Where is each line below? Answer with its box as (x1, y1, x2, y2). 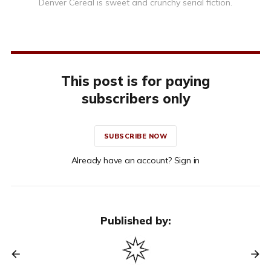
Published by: (100, 214, 171, 228)
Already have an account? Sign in (71, 155, 200, 166)
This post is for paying (61, 72, 210, 90)
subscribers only (81, 90, 190, 108)
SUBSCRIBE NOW (103, 132, 168, 141)
